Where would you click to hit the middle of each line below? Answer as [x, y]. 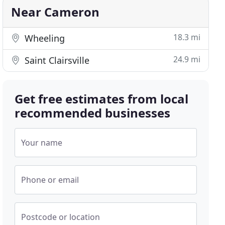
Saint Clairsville [56, 60]
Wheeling [44, 38]
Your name [42, 143]
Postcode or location [61, 217]
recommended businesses [93, 113]
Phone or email [50, 180]
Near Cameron [55, 12]
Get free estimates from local [102, 99]
